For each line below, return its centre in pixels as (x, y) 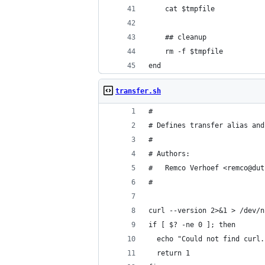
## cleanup (177, 37)
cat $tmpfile (182, 9)
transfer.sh (138, 91)
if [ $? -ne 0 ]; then (192, 225)
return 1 (169, 253)
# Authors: (169, 154)
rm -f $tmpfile (186, 51)
